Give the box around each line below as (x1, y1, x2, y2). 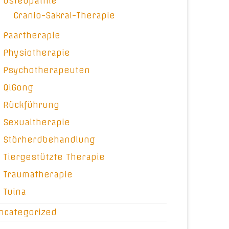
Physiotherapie (3, 48, 71, 58)
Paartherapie (3, 30, 61, 40)
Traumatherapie (3, 169, 73, 179)
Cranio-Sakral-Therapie (13, 10, 116, 20)
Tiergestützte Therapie (3, 152, 105, 162)
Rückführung (3, 100, 60, 110)
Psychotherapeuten (3, 65, 90, 75)
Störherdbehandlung (3, 134, 96, 145)
